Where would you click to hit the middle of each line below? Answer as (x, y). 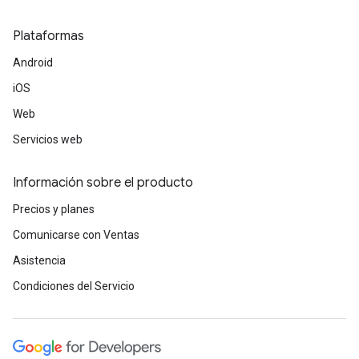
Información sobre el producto (103, 183)
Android (33, 63)
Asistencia (39, 261)
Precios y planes (54, 210)
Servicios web (48, 140)
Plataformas (48, 36)
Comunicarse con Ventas (76, 235)
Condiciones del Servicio (74, 286)
